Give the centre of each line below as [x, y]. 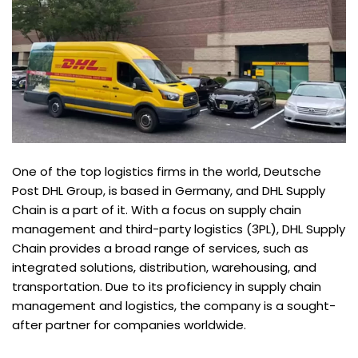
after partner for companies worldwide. [129, 325]
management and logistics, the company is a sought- [174, 306]
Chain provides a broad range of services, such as [160, 249]
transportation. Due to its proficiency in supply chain [167, 287]
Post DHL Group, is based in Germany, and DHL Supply [169, 191]
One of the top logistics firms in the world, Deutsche [167, 172]
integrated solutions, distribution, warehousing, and [164, 268]
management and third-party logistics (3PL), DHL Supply [179, 229]
